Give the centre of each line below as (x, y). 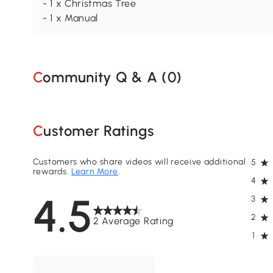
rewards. (52, 172)
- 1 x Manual (70, 18)
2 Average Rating (133, 221)
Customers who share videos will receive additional (139, 162)
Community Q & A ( (105, 77)
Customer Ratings (99, 130)
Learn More (95, 172)
